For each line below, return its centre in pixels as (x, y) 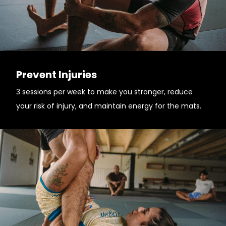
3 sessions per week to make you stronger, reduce (104, 92)
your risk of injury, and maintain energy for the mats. (109, 106)
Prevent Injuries (56, 75)
